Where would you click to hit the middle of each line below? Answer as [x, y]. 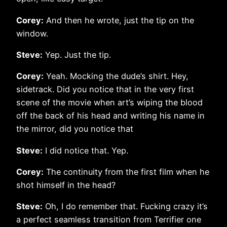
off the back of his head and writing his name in [110, 116]
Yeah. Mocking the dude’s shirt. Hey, [116, 76]
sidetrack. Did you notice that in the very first [105, 89]
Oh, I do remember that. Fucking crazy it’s [125, 206]
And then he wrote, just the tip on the [119, 20]
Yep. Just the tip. [77, 54]
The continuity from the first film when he [126, 172]
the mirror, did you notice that [75, 129]
